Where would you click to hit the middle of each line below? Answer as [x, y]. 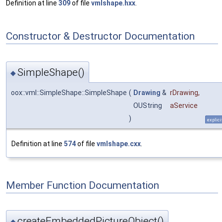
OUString [148, 105]
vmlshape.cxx [119, 143]
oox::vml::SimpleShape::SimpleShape [69, 92]
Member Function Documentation [83, 185]
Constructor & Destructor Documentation [100, 36]
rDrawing [184, 92]
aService [184, 105]
